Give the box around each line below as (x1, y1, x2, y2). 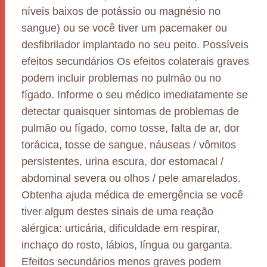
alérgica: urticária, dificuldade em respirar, (21, 222, 220, 234)
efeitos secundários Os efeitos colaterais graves (21, 55, 249, 67)
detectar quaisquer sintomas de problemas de (21, 105, 239, 117)
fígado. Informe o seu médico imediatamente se (21, 89, 248, 101)
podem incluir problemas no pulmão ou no (21, 72, 221, 84)
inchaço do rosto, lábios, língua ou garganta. (21, 239, 232, 251)
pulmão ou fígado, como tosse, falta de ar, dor (21, 122, 240, 134)
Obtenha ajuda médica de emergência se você (21, 189, 243, 201)
